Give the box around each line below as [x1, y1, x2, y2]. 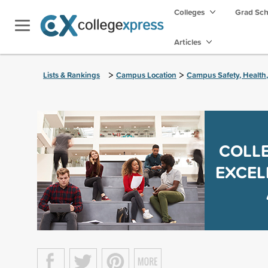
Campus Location [116, 69, 176, 81]
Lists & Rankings [43, 69, 100, 81]
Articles [174, 36, 203, 48]
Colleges [174, 6, 205, 18]
